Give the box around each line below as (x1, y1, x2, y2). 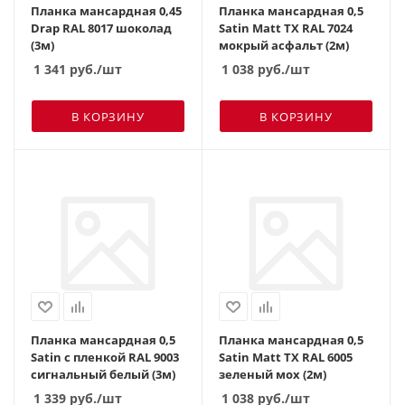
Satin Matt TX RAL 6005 (219, 348, 353, 365)
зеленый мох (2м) (219, 365, 326, 382)
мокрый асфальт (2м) (219, 36, 349, 53)
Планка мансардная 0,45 (31, 2, 182, 19)
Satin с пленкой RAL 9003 (31, 348, 179, 365)
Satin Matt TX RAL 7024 (219, 19, 353, 36)
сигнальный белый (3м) (31, 365, 175, 382)
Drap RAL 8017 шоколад (31, 19, 172, 36)
